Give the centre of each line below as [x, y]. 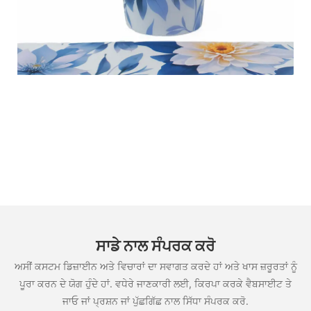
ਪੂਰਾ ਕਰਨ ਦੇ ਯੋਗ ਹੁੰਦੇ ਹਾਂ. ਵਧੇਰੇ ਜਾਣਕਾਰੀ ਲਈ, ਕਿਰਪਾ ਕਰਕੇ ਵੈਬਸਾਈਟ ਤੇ [155, 284]
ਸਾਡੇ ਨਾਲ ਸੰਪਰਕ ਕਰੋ [155, 245]
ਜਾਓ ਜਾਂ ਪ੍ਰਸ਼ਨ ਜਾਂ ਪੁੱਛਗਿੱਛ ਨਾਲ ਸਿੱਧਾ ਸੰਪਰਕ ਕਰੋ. [155, 301]
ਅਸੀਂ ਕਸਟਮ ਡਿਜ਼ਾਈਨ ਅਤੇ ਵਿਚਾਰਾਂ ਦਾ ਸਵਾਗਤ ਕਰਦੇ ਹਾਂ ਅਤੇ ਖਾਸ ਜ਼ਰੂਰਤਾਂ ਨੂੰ [155, 267]
